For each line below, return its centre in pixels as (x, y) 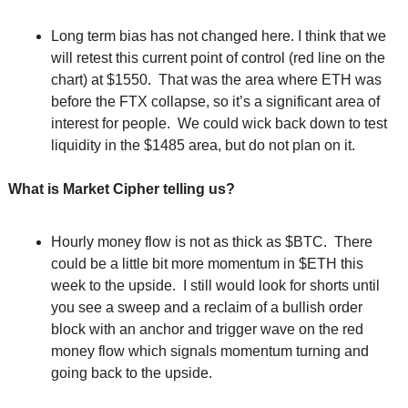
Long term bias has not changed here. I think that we (219, 36)
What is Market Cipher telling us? (122, 189)
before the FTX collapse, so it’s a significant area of (215, 102)
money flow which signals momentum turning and (210, 352)
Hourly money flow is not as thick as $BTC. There (212, 242)
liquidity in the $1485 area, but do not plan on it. (203, 146)
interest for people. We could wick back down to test (219, 124)
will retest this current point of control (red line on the (218, 58)
